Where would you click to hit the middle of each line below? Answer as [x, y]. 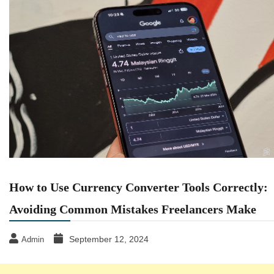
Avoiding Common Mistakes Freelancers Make [133, 209]
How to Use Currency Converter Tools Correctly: [139, 187]
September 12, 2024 [109, 239]
